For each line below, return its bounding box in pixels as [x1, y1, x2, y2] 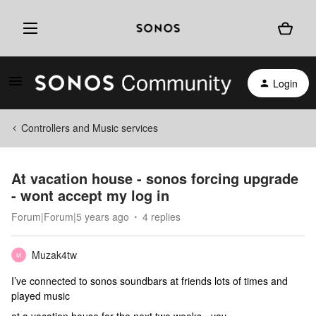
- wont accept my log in [11, 185, 169, 205]
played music [11, 288, 70, 303]
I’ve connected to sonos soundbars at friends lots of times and [11, 274, 288, 288]
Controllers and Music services [21, 121, 158, 135]
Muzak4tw [32, 248, 77, 262]
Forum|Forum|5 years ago [11, 209, 129, 224]
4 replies [142, 209, 181, 224]
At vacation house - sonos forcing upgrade [11, 168, 298, 188]
